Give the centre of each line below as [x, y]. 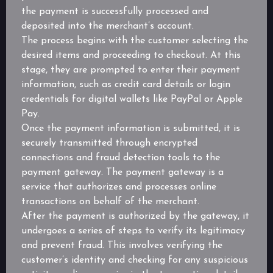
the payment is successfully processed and [115, 12]
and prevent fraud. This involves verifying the [122, 246]
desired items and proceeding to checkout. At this [131, 56]
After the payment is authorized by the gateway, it [135, 217]
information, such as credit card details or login [126, 85]
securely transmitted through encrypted [109, 144]
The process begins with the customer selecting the [135, 41]
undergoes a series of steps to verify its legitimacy [133, 231]
